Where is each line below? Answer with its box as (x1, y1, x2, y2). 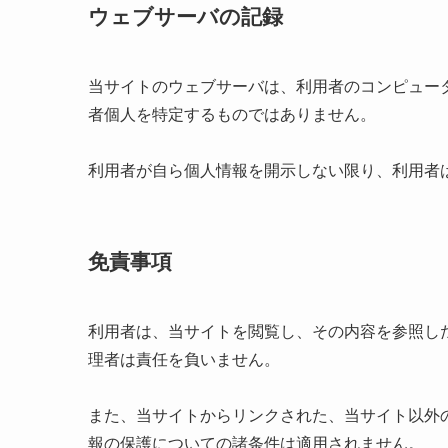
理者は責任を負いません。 (88, 350, 280, 368)
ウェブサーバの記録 (88, 5, 283, 29)
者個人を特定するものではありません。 (88, 105, 376, 123)
